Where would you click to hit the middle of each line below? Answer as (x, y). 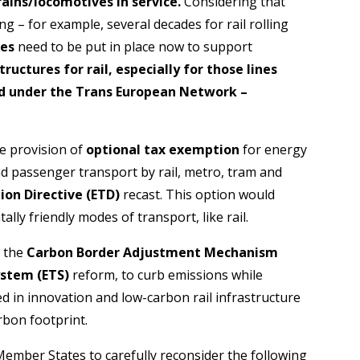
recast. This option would (199, 194)
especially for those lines (197, 69)
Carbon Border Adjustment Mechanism (153, 252)
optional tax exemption (163, 149)
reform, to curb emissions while (166, 274)
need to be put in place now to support (135, 46)
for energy (274, 149)
